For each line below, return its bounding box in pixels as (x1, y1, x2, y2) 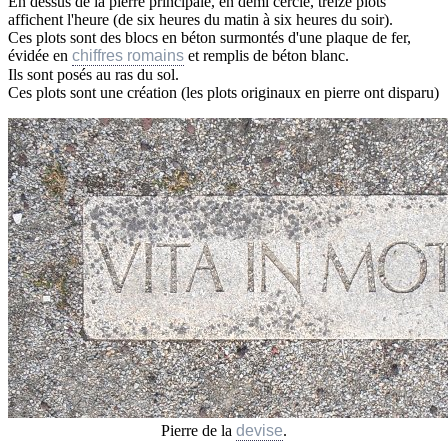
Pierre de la (161, 422, 236, 440)
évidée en (8, 47, 72, 65)
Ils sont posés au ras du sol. (8, 66, 179, 84)
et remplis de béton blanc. (184, 47, 349, 65)
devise (236, 422, 283, 440)
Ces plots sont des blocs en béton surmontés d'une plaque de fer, (8, 29, 411, 47)
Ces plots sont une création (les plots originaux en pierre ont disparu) (8, 84, 439, 102)
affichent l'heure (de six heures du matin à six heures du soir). (8, 11, 393, 29)
